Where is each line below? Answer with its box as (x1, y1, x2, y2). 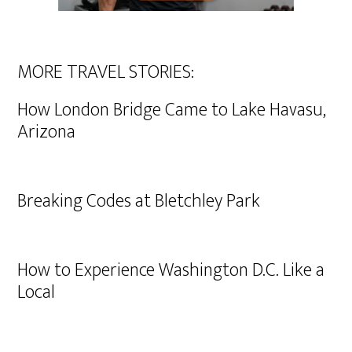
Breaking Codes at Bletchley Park (17, 185, 261, 217)
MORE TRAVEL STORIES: (17, 57, 195, 88)
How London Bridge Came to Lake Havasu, (17, 94, 327, 126)
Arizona (17, 116, 76, 148)
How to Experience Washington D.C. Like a (17, 255, 325, 286)
